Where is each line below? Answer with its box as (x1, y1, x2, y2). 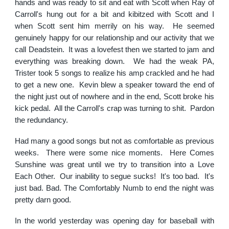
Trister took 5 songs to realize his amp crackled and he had (15, 68, 214, 77)
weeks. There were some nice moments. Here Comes (15, 148, 214, 157)
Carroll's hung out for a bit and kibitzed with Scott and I (15, 10, 214, 18)
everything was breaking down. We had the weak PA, (15, 57, 214, 65)
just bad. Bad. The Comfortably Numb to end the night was (15, 184, 214, 192)
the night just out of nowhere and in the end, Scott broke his (15, 92, 214, 101)
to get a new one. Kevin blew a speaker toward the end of (15, 80, 214, 89)
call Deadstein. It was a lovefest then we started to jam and (15, 45, 214, 54)
